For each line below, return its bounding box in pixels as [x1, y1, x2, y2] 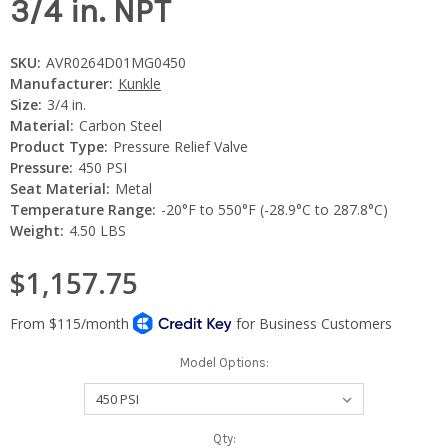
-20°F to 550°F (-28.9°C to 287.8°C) [160, 199, 388, 219]
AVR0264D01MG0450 [45, 52, 186, 72]
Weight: [10, 220, 64, 240]
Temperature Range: [10, 199, 156, 219]
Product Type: [10, 136, 108, 156]
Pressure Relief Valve [112, 136, 248, 156]
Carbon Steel [78, 115, 162, 135]
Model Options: [179, 354, 269, 370]
